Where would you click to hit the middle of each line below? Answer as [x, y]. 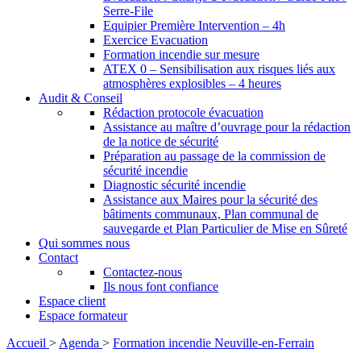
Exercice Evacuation [156, 40]
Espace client [72, 301]
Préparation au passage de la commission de [214, 156]
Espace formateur [83, 315]
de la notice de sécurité [161, 141]
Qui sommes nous [84, 243]
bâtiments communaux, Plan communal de [211, 214]
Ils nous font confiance [161, 286]
